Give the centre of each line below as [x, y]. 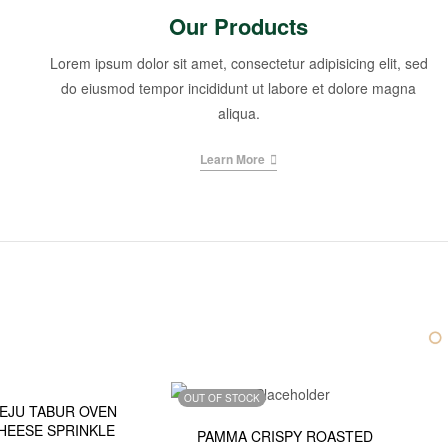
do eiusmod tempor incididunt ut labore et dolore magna [239, 88]
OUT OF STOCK [221, 398]
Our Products [239, 26]
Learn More [233, 159]
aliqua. [238, 113]
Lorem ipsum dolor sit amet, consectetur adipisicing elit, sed [238, 63]
